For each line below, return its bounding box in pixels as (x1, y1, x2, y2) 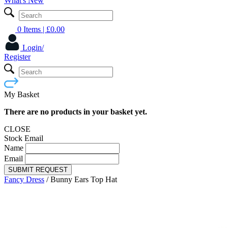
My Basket (4, 90, 39, 99)
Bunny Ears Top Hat (50, 175, 117, 184)
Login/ (22, 43, 44, 52)
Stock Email (4, 133, 43, 142)
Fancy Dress (4, 175, 44, 184)
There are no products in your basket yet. (4, 107, 147, 116)
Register (4, 52, 31, 61)
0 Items (17, 24, 41, 34)
